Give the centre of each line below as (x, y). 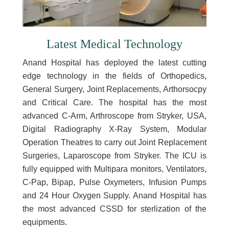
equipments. (45, 222)
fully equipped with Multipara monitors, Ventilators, (114, 169)
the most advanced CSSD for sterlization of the (114, 209)
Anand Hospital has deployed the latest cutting (114, 63)
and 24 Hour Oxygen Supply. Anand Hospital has (114, 196)
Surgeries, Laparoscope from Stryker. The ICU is (114, 156)
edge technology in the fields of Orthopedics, (114, 76)
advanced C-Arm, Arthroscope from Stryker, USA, (114, 116)
